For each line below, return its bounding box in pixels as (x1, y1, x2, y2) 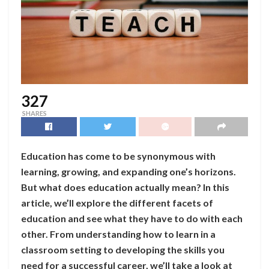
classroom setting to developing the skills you (21, 243, 225, 255)
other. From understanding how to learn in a (21, 228, 216, 240)
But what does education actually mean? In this (21, 181, 229, 193)
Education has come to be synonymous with (21, 150, 216, 162)
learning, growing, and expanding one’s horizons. (21, 165, 236, 177)
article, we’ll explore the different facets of (21, 196, 213, 208)
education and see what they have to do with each (21, 212, 243, 224)
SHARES (22, 109, 47, 117)
